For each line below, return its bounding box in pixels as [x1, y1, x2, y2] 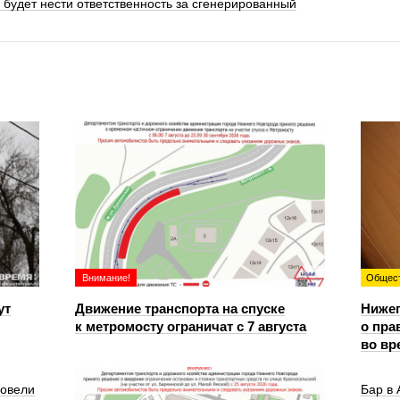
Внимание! [82, 272, 130, 283]
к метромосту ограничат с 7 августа [75, 319, 306, 334]
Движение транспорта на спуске [75, 301, 285, 316]
